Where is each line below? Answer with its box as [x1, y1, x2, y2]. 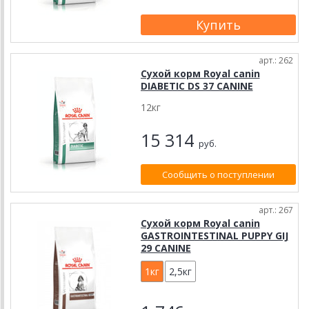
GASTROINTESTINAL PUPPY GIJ [140, 229, 288, 242]
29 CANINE [140, 241, 191, 255]
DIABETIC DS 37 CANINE [140, 79, 253, 92]
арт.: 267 [259, 204, 293, 216]
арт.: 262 [259, 54, 293, 66]
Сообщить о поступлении [161, 168, 275, 181]
